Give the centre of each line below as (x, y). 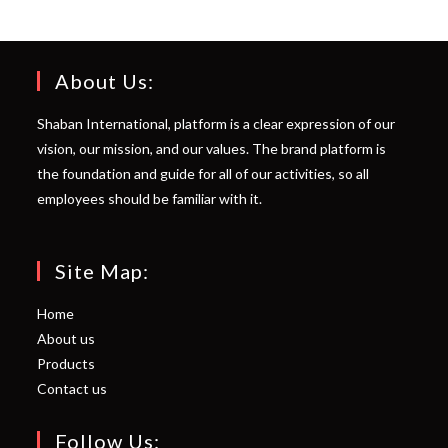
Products (66, 364)
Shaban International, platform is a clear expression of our (216, 124)
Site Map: (102, 271)
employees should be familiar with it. (150, 199)
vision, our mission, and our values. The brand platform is (212, 149)
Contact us (72, 389)
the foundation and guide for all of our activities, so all (203, 174)
